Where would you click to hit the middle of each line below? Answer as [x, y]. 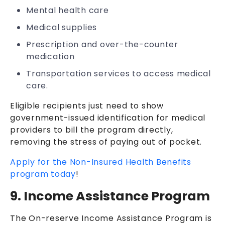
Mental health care [68, 10]
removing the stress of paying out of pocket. [107, 142]
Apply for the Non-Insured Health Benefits [101, 162]
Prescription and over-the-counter [102, 44]
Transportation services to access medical [119, 73]
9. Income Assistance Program [110, 196]
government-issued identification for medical [108, 118]
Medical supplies [62, 27]
